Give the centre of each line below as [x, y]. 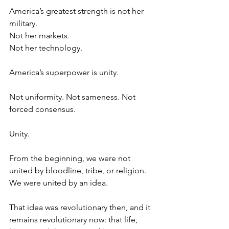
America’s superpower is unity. [64, 73]
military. [23, 24]
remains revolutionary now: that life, [74, 220]
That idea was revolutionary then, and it [81, 208]
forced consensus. [42, 109]
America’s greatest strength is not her [77, 11]
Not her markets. [39, 36]
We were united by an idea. [59, 183]
